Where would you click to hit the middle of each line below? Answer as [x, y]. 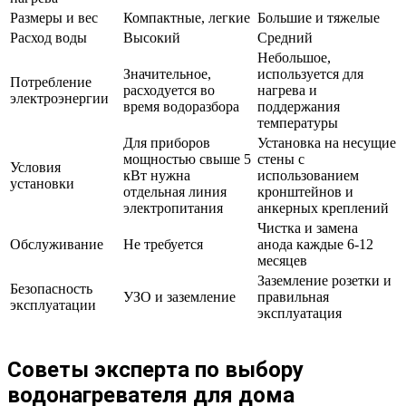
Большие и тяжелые [319, 17]
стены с [281, 159]
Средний [285, 37]
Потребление [51, 82]
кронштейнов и [305, 191]
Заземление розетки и [324, 280]
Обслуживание [57, 244]
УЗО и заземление [179, 296]
